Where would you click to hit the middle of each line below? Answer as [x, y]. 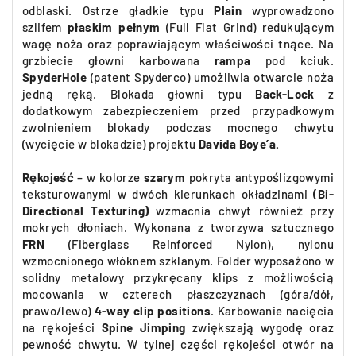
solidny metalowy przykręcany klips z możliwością [178, 277]
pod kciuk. [292, 60]
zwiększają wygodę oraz [260, 327]
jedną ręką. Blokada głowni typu [139, 94]
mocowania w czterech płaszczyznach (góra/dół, [178, 294]
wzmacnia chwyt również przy [241, 211]
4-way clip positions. [154, 311]
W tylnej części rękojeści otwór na [230, 344]
